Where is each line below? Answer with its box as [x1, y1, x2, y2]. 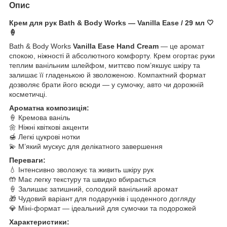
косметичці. [9, 90, 47, 99]
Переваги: [9, 156, 46, 165]
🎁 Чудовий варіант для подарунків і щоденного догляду [9, 195, 196, 203]
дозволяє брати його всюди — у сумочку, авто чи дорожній [9, 81, 204, 89]
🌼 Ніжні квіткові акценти [9, 123, 89, 132]
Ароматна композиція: [9, 104, 89, 112]
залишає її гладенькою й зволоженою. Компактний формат [9, 71, 206, 80]
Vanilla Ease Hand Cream [73, 42, 159, 51]
